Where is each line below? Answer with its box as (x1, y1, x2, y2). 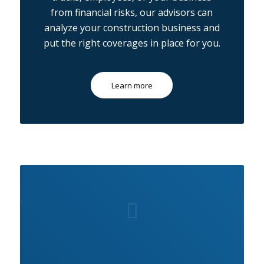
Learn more (111, 80, 153, 91)
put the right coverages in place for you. (43, 36, 220, 49)
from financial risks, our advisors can (51, 5, 213, 19)
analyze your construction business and (44, 21, 220, 34)
